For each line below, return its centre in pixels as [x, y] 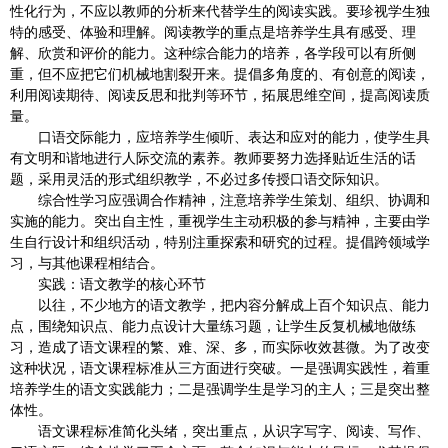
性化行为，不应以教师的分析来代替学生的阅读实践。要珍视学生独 [220, 11]
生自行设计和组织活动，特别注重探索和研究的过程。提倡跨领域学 [220, 242]
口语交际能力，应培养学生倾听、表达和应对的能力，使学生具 [220, 137]
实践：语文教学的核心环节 [108, 284]
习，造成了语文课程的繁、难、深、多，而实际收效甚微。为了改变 [220, 347]
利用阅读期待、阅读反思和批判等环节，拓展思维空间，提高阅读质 [220, 95]
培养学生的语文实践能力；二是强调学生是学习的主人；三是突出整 [220, 389]
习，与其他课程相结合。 [87, 263]
